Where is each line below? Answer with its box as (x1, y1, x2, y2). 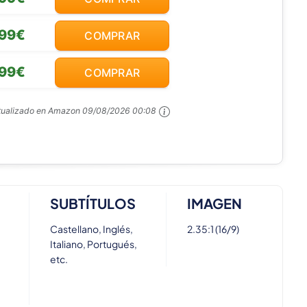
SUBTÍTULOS (50, 195, 136, 212)
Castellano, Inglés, (50, 223, 134, 236)
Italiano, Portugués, (50, 238, 138, 251)
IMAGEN (186, 195, 242, 212)
